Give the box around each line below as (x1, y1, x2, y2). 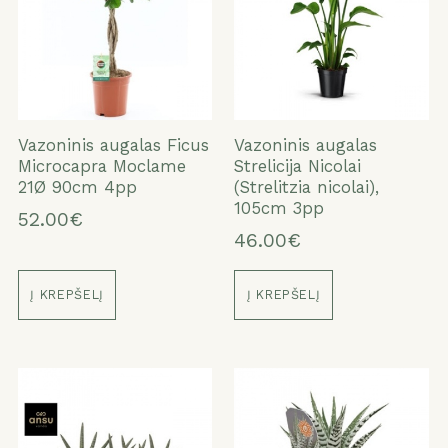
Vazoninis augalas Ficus (17, 134, 209, 155)
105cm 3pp (234, 197, 325, 218)
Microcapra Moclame (17, 155, 186, 176)
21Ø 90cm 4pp (17, 176, 137, 197)
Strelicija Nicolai (234, 155, 362, 176)
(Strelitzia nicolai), (234, 176, 380, 197)
